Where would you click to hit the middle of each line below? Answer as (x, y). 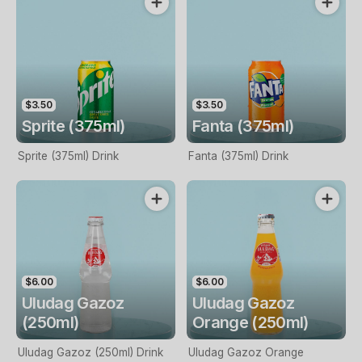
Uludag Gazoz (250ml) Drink (90, 352)
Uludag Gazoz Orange (246, 352)
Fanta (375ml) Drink (238, 156)
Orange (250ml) (250, 322)
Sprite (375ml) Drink (68, 156)
